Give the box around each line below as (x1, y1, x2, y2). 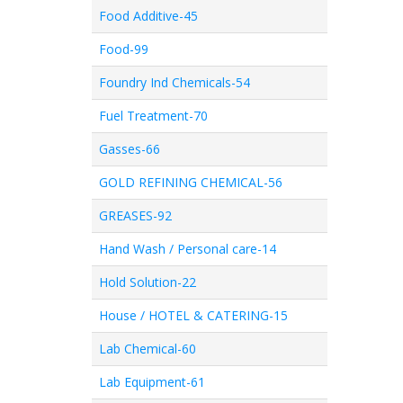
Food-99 (99, 40, 148, 58)
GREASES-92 (99, 207, 172, 224)
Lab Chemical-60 (99, 340, 196, 357)
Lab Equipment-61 (99, 373, 205, 390)
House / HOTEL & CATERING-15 (99, 307, 288, 324)
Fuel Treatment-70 (99, 107, 208, 124)
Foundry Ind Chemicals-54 (99, 74, 250, 91)
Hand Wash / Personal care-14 (99, 240, 276, 257)
